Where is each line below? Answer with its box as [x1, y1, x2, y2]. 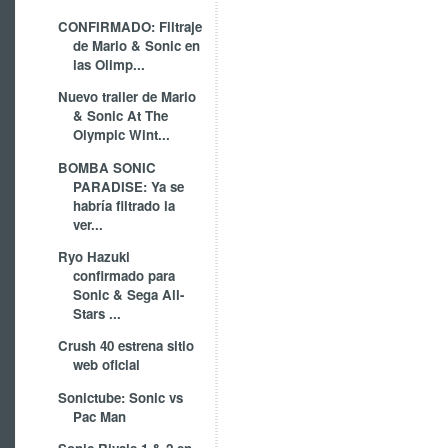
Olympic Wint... [73, 125, 171, 145]
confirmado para [73, 266, 176, 286]
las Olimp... [73, 55, 146, 75]
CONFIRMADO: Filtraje [58, 17, 203, 37]
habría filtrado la [73, 195, 176, 215]
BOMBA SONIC [58, 157, 157, 177]
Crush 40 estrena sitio [58, 336, 195, 356]
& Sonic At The [73, 106, 169, 126]
